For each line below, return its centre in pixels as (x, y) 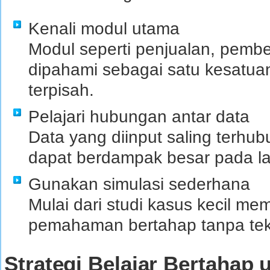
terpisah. (61, 90)
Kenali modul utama (104, 28)
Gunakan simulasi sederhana (139, 184)
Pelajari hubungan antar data (139, 116)
